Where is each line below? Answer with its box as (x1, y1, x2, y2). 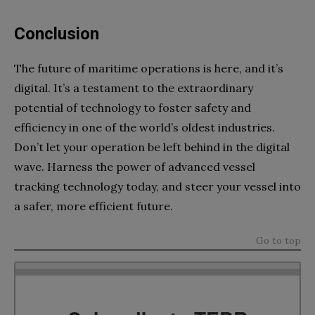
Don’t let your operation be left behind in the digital (14, 139, 290, 154)
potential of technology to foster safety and (14, 100, 251, 115)
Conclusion (14, 23, 99, 44)
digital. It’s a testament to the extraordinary (14, 80, 253, 95)
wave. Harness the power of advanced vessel (14, 159, 255, 174)
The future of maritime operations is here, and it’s (14, 60, 283, 75)
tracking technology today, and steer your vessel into (14, 179, 301, 193)
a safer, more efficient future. (14, 198, 173, 213)
